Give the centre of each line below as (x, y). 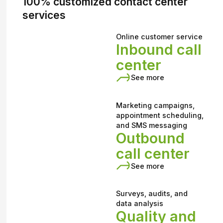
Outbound (151, 138)
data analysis (140, 203)
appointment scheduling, (160, 115)
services (44, 15)
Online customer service (160, 37)
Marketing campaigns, (156, 105)
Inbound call (159, 50)
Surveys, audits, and (152, 193)
